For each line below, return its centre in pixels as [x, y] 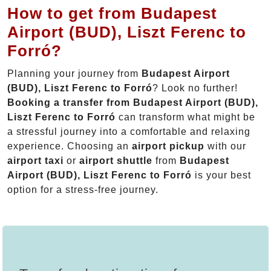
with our [225, 146]
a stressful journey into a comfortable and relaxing [129, 132]
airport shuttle [116, 161]
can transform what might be [185, 117]
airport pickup [168, 146]
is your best [221, 175]
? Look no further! [195, 88]
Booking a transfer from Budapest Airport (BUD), [133, 103]
